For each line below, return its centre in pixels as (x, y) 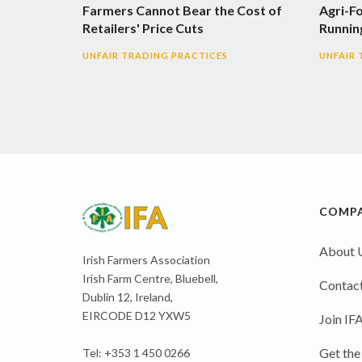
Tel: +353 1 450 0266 (136, 352)
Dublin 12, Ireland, (128, 297)
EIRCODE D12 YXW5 (137, 315)
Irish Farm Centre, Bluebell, (150, 278)
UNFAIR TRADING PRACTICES (155, 55)
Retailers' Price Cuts (143, 27)
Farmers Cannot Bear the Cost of (182, 10)
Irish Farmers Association (146, 259)
